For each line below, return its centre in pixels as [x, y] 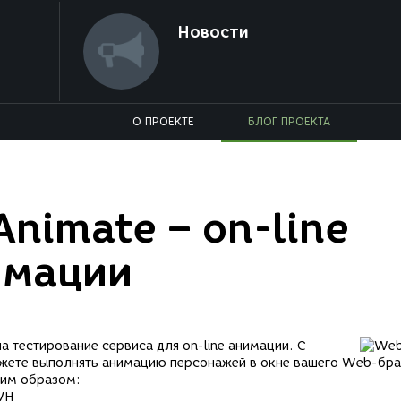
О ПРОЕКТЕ [163, 121]
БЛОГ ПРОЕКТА [289, 121]
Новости [213, 32]
